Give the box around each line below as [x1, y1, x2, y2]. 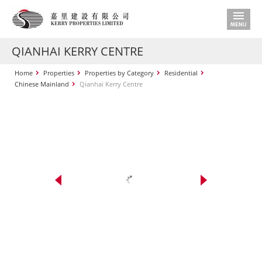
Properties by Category [85, 68, 154, 77]
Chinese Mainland [15, 80, 69, 88]
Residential [164, 68, 198, 77]
